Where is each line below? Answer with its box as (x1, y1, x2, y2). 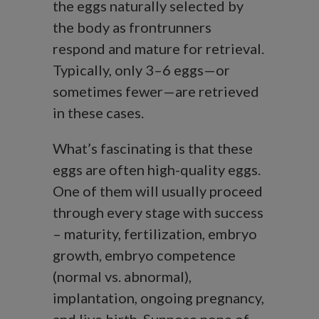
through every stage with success (53, 204, 263, 221)
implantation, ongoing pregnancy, (53, 289, 264, 307)
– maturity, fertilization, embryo (53, 225, 257, 243)
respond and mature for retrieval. (53, 40, 264, 58)
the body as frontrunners (53, 19, 211, 36)
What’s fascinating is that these (53, 140, 253, 157)
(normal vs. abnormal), (53, 268, 192, 286)
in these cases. (53, 104, 144, 122)
